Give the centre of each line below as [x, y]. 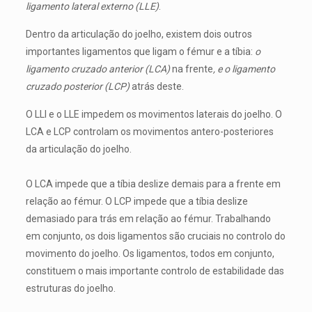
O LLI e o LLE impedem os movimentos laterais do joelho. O [154, 114]
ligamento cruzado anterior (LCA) [99, 69]
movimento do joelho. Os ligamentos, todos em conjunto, [150, 253]
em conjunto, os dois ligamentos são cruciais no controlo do [155, 236]
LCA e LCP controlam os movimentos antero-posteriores [149, 132]
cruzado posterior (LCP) [78, 86]
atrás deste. [157, 86]
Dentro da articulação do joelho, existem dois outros [139, 34]
